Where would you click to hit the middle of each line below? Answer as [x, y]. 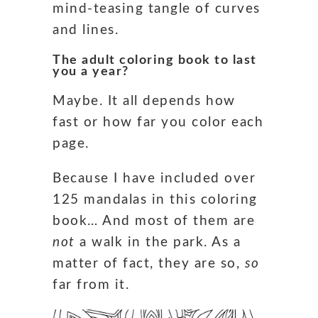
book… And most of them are [154, 221]
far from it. [91, 285]
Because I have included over [154, 178]
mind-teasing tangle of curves [157, 9]
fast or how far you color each [158, 122]
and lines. [86, 30]
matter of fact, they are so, [149, 263]
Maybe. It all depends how [144, 101]
